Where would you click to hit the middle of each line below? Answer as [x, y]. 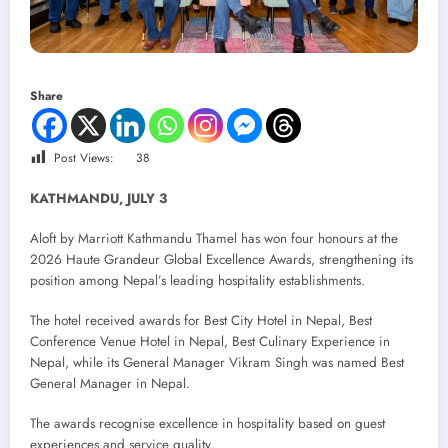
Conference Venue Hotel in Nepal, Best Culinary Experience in [210, 342]
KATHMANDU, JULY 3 [98, 198]
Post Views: [84, 157]
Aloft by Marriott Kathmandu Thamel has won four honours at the [214, 239]
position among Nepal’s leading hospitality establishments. [197, 281]
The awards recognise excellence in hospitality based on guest [207, 424]
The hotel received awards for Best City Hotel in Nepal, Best [201, 321]
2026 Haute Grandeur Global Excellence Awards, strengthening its [221, 260]
